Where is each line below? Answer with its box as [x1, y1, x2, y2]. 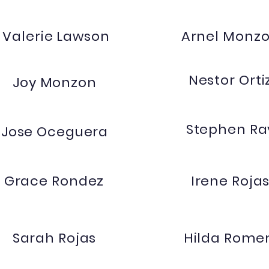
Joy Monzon [13, 73, 97, 92]
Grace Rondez [4, 172, 104, 190]
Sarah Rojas [12, 229, 97, 247]
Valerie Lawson [2, 27, 110, 46]
